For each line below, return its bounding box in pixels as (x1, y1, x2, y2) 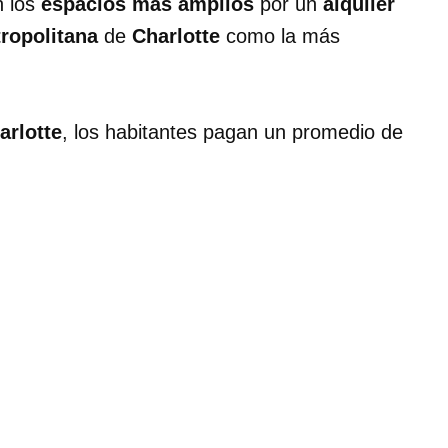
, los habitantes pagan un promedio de (62, 121, 403, 144)
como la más (220, 25, 340, 48)
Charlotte (132, 25, 220, 48)
